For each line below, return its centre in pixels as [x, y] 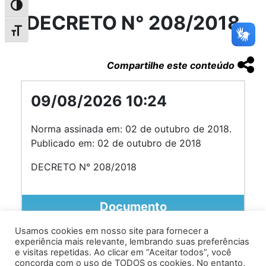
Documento [133, 206]
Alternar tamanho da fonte [64, 33]
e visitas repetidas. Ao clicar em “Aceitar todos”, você [123, 252]
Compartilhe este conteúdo [171, 65]
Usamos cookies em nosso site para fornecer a [112, 231]
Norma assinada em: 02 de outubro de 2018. [131, 129]
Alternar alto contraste [55, 8]
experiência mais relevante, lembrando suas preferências [132, 242]
